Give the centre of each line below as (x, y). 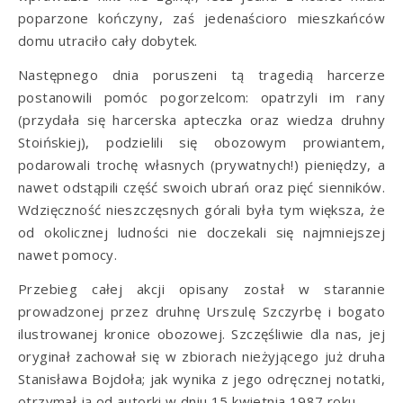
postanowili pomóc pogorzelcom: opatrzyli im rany (201, 97)
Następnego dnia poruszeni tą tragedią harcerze (201, 74)
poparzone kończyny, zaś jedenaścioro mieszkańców (201, 18)
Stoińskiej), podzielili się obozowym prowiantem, (201, 142)
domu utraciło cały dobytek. (108, 40)
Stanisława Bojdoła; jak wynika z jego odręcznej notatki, (201, 378)
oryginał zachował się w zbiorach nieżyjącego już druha (201, 356)
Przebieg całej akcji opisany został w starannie (201, 288)
